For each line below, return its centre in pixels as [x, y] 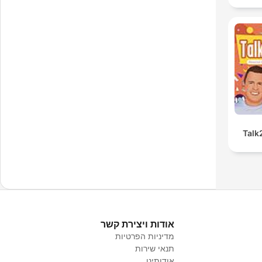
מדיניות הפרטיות [145, 236]
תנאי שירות [155, 248]
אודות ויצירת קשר [138, 224]
